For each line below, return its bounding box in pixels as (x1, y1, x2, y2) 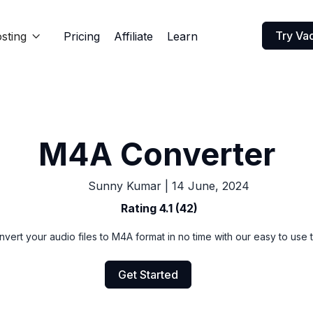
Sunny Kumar (88, 179, 161, 193)
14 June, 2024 (172, 179, 249, 193)
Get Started (117, 268, 178, 282)
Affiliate (114, 29, 153, 43)
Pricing (64, 29, 100, 43)
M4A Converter (38, 135, 275, 173)
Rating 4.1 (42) (121, 201, 198, 215)
